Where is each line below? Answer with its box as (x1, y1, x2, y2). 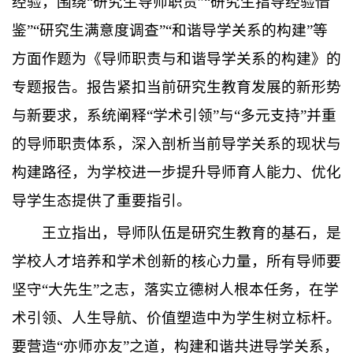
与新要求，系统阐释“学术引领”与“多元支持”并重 (12, 106, 336, 124)
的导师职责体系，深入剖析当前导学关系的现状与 (12, 135, 341, 152)
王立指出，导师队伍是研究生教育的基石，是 (42, 224, 341, 241)
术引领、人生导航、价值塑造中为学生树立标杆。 (12, 309, 341, 326)
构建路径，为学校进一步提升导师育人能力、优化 (12, 163, 341, 180)
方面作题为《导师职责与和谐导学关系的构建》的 (12, 50, 341, 67)
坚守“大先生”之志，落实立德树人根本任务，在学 (12, 281, 339, 298)
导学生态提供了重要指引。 (12, 191, 191, 209)
